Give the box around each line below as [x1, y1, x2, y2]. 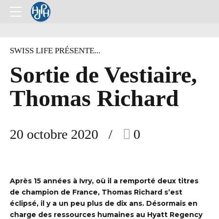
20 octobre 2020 [10, 127, 98, 142]
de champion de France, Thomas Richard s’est [10, 188, 182, 197]
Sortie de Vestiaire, [10, 61, 197, 88]
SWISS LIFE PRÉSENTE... [10, 46, 100, 55]
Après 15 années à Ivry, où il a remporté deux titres [10, 176, 198, 186]
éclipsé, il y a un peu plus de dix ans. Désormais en [10, 199, 197, 208]
